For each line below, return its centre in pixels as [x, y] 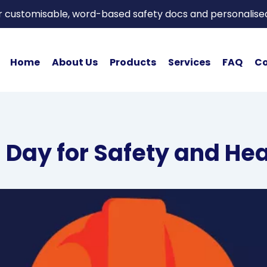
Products [133, 62]
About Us [74, 62]
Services [189, 62]
